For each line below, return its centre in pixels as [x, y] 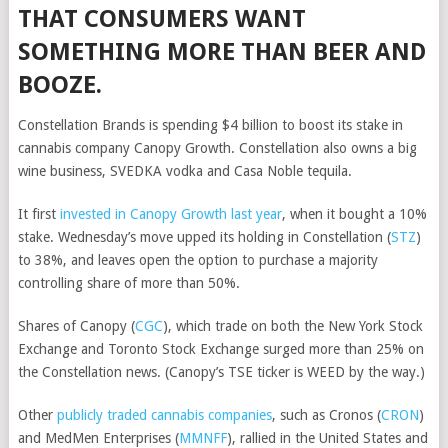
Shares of [48, 326]
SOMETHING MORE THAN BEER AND [221, 52]
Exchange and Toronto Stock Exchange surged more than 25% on [220, 349]
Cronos [350, 415]
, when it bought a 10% [354, 214]
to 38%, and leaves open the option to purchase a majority [197, 260]
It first [38, 214]
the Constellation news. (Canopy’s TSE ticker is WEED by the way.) [221, 372]
